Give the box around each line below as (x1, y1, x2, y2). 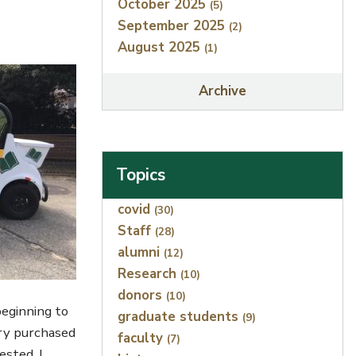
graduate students (118, 307, 243, 326)
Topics (116, 164, 166, 187)
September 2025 (118, 17, 230, 36)
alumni (118, 242, 164, 261)
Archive (199, 82, 246, 101)
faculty (118, 328, 168, 347)
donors (118, 285, 167, 304)
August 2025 (118, 38, 205, 57)
